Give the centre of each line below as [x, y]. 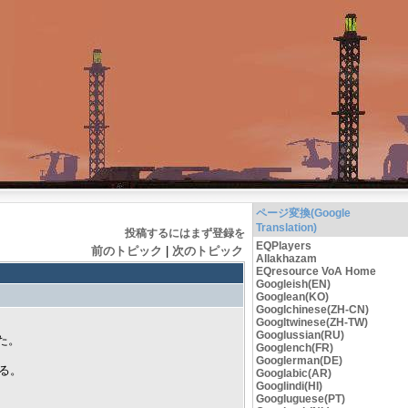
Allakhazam [286, 259]
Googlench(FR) [295, 348]
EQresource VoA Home [316, 271]
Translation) [286, 228]
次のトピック [208, 251]
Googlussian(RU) [300, 335]
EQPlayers [284, 246]
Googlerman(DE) [299, 361]
